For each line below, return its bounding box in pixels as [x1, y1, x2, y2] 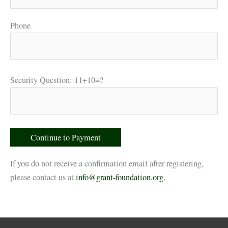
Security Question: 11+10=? [10, 74, 103, 86]
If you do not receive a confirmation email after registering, [10, 157, 204, 169]
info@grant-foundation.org [76, 171, 163, 183]
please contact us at [10, 171, 76, 183]
